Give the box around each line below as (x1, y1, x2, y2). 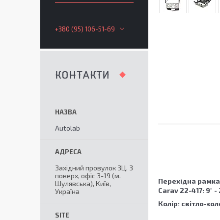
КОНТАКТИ (55, 71, 110, 80)
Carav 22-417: (158, 186, 206, 195)
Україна (55, 187, 80, 195)
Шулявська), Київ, (55, 179, 111, 188)
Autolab (55, 124, 80, 132)
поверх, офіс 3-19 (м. (55, 171, 121, 180)
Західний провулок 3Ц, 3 (55, 164, 133, 172)
